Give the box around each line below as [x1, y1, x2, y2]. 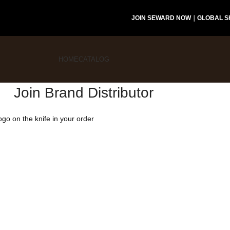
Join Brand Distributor [14, 85, 154, 101]
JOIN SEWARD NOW [131, 14, 191, 22]
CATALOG [78, 55, 109, 63]
